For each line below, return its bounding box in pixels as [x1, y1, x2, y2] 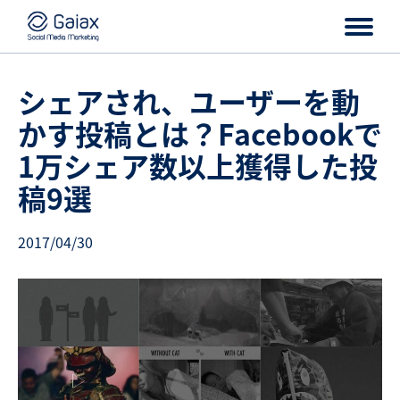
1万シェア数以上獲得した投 [18, 145, 378, 186]
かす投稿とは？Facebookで [18, 112, 382, 154]
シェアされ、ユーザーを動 [18, 80, 360, 121]
